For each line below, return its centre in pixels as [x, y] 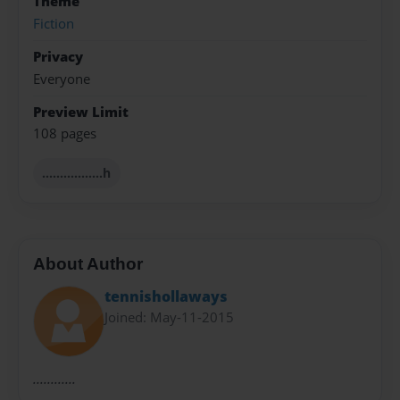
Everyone [62, 79]
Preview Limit [81, 112]
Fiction [54, 23]
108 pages [65, 134]
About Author [88, 263]
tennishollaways [166, 297]
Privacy [58, 57]
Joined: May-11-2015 [169, 317]
